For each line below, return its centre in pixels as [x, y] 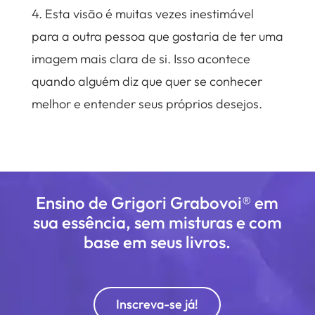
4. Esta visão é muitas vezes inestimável [142, 14]
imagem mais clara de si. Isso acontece [141, 59]
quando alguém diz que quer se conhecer [147, 81]
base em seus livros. [157, 242]
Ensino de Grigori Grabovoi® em [157, 202]
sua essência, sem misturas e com [157, 222]
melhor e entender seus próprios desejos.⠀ [151, 104]
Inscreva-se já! [157, 304]
